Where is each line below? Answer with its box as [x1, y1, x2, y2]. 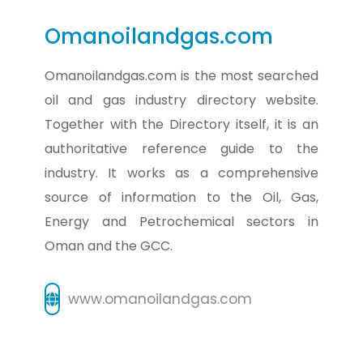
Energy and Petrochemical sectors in [45, 212, 318, 231]
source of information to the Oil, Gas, [45, 188, 318, 207]
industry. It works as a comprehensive [45, 164, 318, 182]
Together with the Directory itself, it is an [45, 115, 318, 134]
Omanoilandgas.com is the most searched [45, 66, 318, 85]
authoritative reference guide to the [45, 139, 318, 158]
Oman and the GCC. [45, 237, 173, 255]
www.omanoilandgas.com [68, 289, 252, 309]
